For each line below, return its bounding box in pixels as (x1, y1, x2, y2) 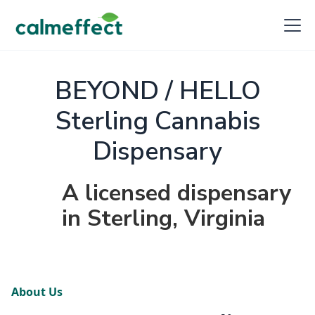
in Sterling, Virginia (62, 203, 265, 233)
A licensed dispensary (62, 178, 291, 208)
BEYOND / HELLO (54, 74, 261, 108)
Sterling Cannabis (55, 104, 260, 139)
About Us (11, 284, 63, 300)
